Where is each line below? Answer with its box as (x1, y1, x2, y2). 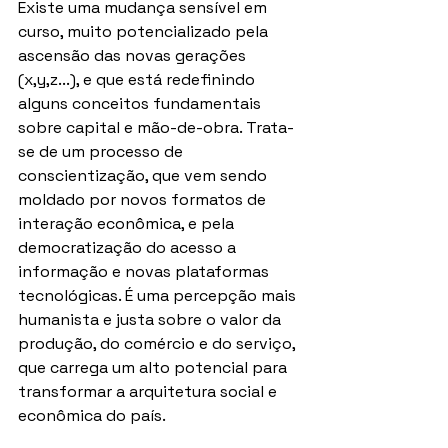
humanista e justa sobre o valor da (18, 309, 285, 331)
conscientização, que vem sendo (18, 165, 271, 187)
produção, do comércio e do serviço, (18, 333, 299, 355)
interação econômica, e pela (18, 213, 238, 235)
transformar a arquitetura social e (18, 381, 281, 403)
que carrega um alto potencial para (18, 357, 291, 379)
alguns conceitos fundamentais (18, 93, 265, 115)
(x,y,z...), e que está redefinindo (18, 69, 259, 91)
